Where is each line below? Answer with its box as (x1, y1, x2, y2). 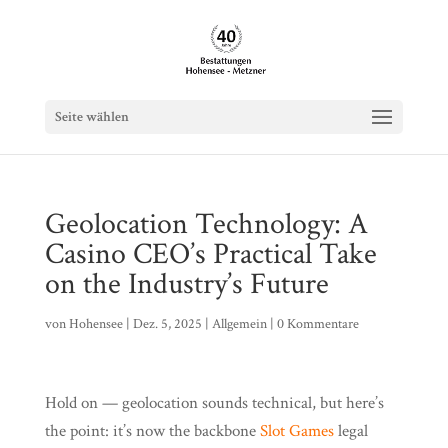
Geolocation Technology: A (44, 205, 368, 244)
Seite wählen (54, 108, 129, 126)
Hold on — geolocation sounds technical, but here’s (44, 392, 384, 414)
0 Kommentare (276, 315, 359, 333)
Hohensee (68, 315, 123, 333)
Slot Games (259, 420, 334, 442)
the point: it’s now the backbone (44, 420, 260, 442)
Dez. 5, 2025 (132, 315, 202, 333)
